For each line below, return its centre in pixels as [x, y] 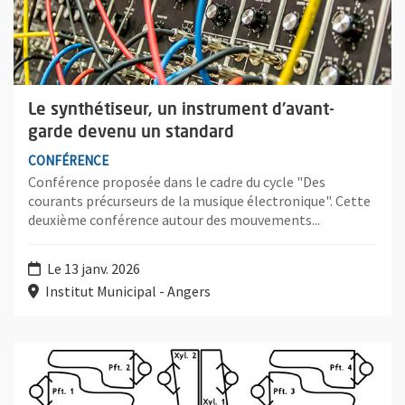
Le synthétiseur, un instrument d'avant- [181, 110]
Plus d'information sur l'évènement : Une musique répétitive [198, 353]
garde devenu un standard [131, 132]
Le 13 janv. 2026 [92, 269]
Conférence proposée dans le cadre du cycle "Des [177, 182]
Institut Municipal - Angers [127, 292]
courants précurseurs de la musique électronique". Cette [199, 201]
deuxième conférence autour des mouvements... [174, 220]
